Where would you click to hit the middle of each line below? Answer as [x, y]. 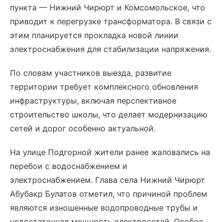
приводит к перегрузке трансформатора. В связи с [111, 21]
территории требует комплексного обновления [104, 87]
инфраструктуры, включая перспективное [93, 101]
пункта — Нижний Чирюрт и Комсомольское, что [108, 7]
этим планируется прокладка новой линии [94, 35]
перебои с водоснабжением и [69, 166]
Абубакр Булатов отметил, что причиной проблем [109, 194]
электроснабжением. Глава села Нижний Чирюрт [108, 180]
